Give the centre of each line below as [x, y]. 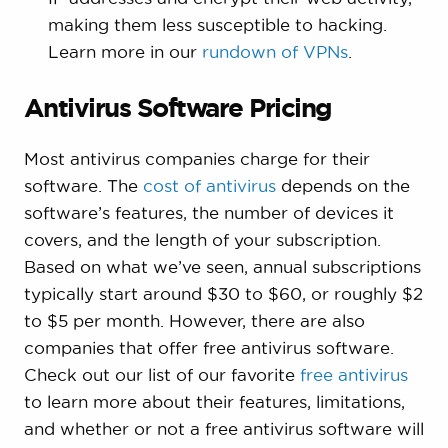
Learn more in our [124, 51]
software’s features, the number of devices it [208, 212]
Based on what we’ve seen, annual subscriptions [222, 266]
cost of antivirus [209, 185]
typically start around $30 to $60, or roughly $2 [223, 293]
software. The [83, 185]
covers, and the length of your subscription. [202, 239]
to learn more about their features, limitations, [214, 401]
